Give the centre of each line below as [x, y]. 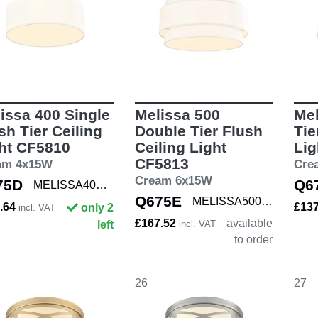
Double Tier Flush [198, 131]
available [250, 223]
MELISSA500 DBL [267, 201]
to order [253, 239]
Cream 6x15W [173, 180]
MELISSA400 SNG [102, 185]
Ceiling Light [180, 147]
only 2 [97, 207]
